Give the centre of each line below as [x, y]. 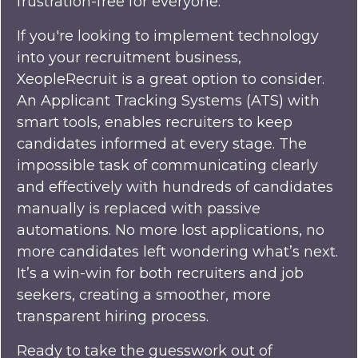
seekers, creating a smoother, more [144, 295]
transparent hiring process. [117, 317]
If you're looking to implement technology [168, 36]
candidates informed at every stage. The [162, 144]
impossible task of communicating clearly [167, 166]
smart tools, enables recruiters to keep [155, 123]
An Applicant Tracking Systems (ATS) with [168, 101]
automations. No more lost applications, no [171, 231]
